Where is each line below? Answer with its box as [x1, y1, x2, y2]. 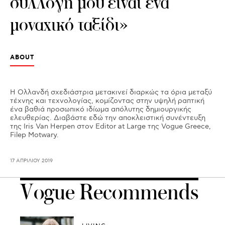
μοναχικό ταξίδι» [10, 13, 128, 36]
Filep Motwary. [10, 131, 59, 139]
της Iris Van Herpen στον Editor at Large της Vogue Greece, [10, 122, 211, 131]
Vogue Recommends [20, 178, 198, 206]
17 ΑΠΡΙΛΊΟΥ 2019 [10, 158, 53, 164]
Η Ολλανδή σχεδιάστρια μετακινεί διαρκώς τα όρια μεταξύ [10, 88, 212, 96]
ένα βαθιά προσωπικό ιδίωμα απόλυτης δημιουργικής [10, 105, 191, 114]
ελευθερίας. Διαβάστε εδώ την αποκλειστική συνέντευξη [10, 114, 205, 122]
